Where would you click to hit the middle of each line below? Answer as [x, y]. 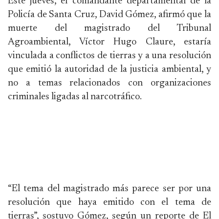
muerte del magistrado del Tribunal [109, 28]
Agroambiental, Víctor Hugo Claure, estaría [109, 42]
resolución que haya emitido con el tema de [109, 202]
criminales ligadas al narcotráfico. [75, 97]
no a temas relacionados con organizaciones [109, 83]
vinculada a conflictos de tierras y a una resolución [109, 56]
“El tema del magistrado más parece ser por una [109, 189]
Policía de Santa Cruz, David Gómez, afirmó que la [109, 15]
